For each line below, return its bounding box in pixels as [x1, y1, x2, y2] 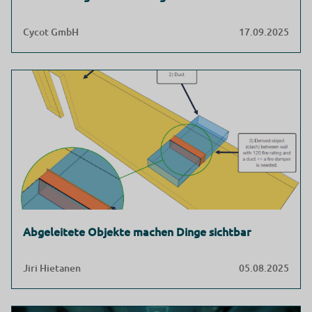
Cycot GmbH [23, 25, 79, 38]
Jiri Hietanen [23, 261, 81, 274]
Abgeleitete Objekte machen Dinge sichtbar [23, 224, 251, 239]
